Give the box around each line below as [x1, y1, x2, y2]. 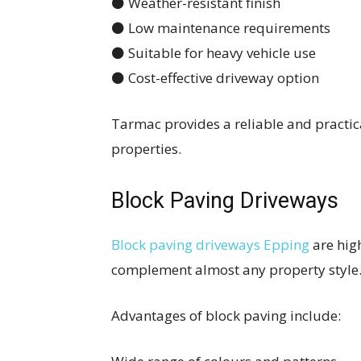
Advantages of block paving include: [111, 306, 341, 325]
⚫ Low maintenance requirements [111, 19, 330, 37]
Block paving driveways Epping [111, 235, 309, 254]
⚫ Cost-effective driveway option [111, 68, 319, 87]
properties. [111, 139, 181, 158]
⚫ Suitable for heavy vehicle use [111, 44, 316, 62]
